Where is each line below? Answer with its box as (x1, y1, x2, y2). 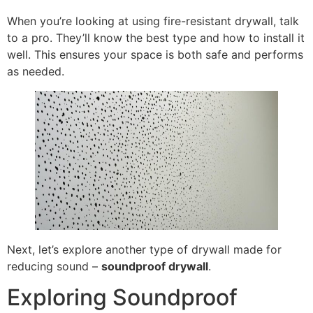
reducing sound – (7, 259, 101, 273)
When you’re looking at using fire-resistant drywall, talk (7, 13, 299, 28)
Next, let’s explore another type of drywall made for (7, 242, 282, 256)
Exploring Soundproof (7, 284, 238, 312)
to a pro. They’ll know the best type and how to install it (7, 30, 305, 45)
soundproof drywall (101, 259, 208, 273)
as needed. (7, 64, 64, 78)
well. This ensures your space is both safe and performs (7, 47, 303, 61)
